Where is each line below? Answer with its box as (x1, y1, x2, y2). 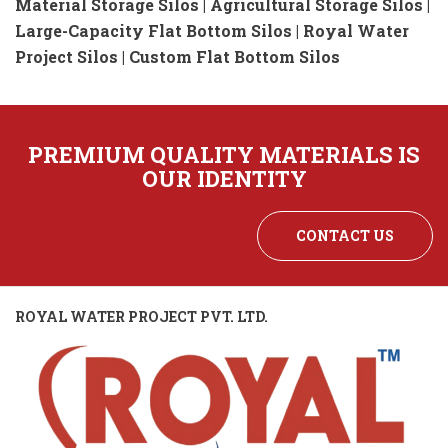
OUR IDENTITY (141, 164, 307, 194)
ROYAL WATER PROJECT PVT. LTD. (15, 307, 268, 327)
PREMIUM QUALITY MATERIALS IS (28, 140, 420, 170)
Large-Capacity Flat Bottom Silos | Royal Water (15, 20, 409, 42)
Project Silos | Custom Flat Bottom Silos (15, 46, 340, 68)
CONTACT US (296, 226, 394, 246)
